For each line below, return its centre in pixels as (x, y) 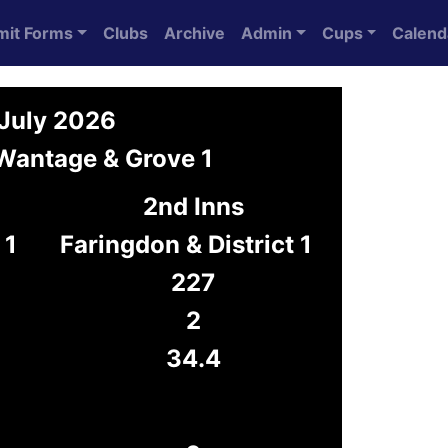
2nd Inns (193, 206)
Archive (195, 33)
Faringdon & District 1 (186, 244)
